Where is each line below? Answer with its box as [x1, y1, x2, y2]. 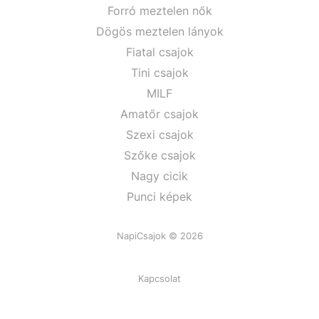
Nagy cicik [131, 169, 188, 183]
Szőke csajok [123, 148, 196, 162]
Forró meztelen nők [107, 4, 212, 18]
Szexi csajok [125, 127, 194, 142]
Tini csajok [130, 66, 189, 80]
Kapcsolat [138, 273, 181, 284]
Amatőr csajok [120, 107, 199, 121]
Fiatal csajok [125, 45, 194, 59]
